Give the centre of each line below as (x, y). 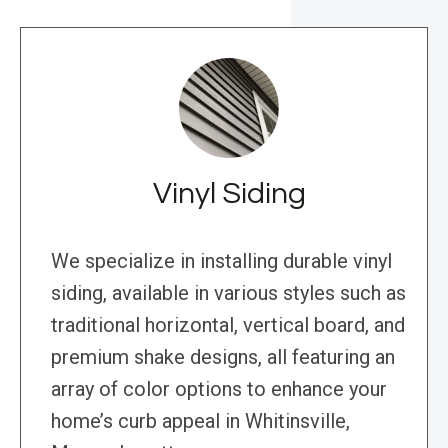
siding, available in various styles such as (228, 293)
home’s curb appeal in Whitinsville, (200, 421)
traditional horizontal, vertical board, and (228, 325)
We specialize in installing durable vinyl (221, 261)
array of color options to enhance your (219, 389)
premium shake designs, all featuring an (223, 357)
